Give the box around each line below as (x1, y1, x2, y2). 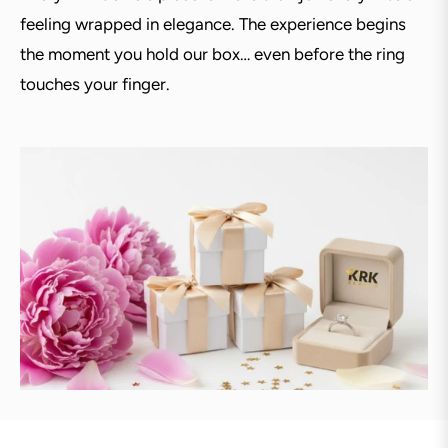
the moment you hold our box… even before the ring (20, 44, 405, 65)
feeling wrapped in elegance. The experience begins (20, 14, 406, 35)
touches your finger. (20, 74, 170, 95)
